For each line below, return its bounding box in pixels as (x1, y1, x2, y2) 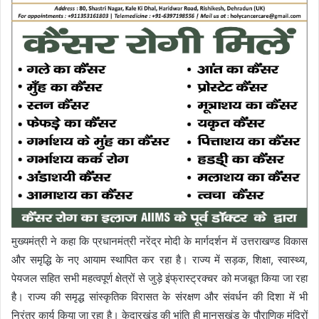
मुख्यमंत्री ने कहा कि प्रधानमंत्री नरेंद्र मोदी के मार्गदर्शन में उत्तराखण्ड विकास (11, 234, 308, 249)
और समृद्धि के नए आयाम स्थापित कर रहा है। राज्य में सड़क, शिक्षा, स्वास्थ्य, (11, 253, 308, 267)
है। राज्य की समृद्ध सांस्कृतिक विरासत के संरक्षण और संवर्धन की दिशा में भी (11, 290, 308, 304)
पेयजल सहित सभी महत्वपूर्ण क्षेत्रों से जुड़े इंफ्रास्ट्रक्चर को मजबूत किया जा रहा (11, 271, 308, 286)
